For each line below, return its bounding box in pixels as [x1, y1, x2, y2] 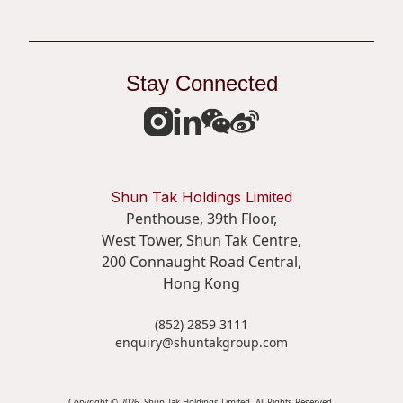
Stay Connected [125, 71, 278, 95]
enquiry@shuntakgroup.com [115, 334, 288, 351]
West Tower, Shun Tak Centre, [102, 230, 301, 250]
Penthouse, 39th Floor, [126, 209, 277, 228]
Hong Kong [163, 273, 240, 293]
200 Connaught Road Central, [102, 252, 301, 272]
